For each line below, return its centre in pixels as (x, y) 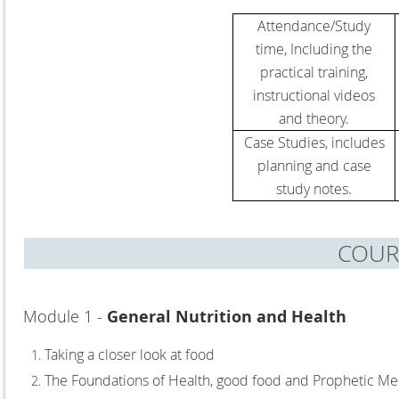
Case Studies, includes (314, 142)
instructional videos (314, 95)
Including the (331, 49)
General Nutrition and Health (227, 316)
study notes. (314, 188)
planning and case (314, 165)
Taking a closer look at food (130, 354)
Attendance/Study (314, 25)
